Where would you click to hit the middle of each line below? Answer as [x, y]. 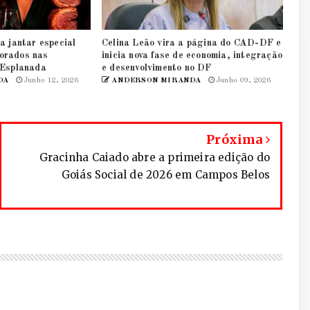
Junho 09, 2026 [242, 81]
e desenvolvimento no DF [156, 68]
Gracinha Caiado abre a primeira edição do [154, 158]
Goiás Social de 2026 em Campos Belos [165, 175]
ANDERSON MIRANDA [155, 81]
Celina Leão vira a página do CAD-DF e [191, 43]
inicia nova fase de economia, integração [192, 56]
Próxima [236, 140]
